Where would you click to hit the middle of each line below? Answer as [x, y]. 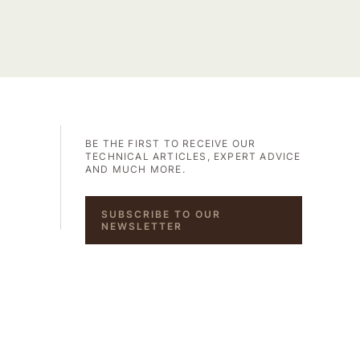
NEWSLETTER [142, 226]
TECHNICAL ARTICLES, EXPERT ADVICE [193, 156]
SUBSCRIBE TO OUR [161, 214]
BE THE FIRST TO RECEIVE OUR [171, 143]
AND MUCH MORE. [135, 169]
